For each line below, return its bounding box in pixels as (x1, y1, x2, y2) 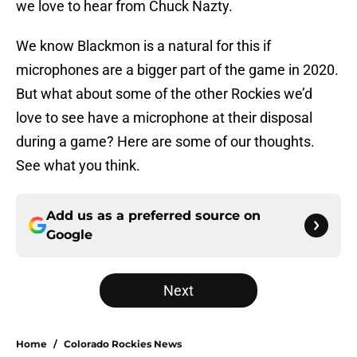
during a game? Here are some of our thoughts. (16, 133, 315, 151)
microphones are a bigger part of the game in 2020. (16, 61, 339, 79)
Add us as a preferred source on (46, 208, 261, 224)
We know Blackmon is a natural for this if (16, 37, 271, 55)
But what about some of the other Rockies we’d (16, 85, 312, 103)
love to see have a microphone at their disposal (16, 109, 312, 127)
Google (46, 227, 92, 243)
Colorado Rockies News (64, 338, 182, 351)
